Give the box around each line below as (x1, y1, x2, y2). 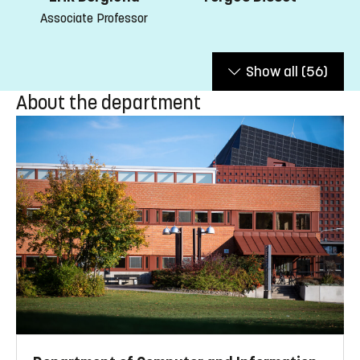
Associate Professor (40, 10, 148, 26)
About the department (16, 91, 201, 116)
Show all (246, 63, 298, 81)
